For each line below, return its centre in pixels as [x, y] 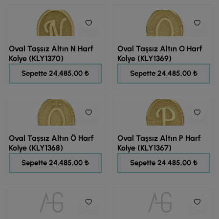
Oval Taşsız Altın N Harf [51, 49]
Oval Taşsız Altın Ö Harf [51, 138]
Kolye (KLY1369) [144, 58]
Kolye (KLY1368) [36, 148]
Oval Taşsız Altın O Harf [160, 49]
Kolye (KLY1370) [36, 58]
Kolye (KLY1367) [144, 148]
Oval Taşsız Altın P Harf [159, 138]
